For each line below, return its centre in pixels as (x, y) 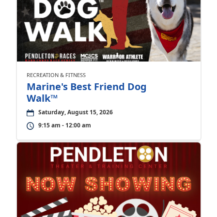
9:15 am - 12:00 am (64, 125)
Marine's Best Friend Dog (86, 87)
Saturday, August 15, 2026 (75, 112)
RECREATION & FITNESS (56, 75)
